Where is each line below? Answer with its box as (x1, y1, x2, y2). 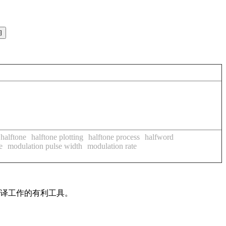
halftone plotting (31, 133, 83, 141)
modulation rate (87, 142, 137, 150)
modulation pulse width (8, 142, 82, 150)
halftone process (88, 133, 140, 141)
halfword (145, 133, 174, 141)
